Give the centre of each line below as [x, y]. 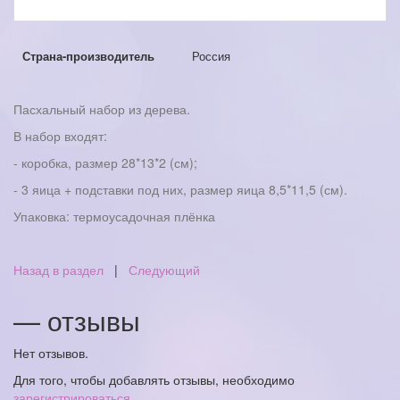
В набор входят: [60, 136]
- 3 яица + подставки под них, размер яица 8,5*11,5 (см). [180, 189]
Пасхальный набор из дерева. [102, 109]
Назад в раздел [58, 270]
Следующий [164, 270]
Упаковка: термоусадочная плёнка [114, 216]
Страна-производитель [88, 56]
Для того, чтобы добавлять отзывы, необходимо [154, 379]
